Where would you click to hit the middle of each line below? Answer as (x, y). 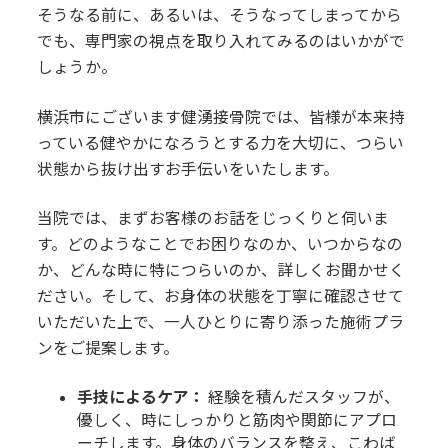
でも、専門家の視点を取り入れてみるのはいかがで (221, 40)
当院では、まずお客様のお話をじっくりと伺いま (213, 218)
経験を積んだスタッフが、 (303, 396)
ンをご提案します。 (108, 348)
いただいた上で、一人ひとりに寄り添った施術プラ (221, 322)
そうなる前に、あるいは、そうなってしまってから (220, 14)
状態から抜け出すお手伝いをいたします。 (188, 168)
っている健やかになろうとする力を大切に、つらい (221, 142)
